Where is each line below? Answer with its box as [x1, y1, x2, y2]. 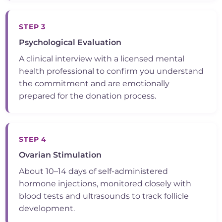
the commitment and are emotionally [19, 79, 170, 89]
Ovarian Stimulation [19, 150, 102, 160]
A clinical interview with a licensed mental [19, 54, 185, 64]
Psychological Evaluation [19, 38, 122, 48]
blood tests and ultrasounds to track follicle [19, 191, 189, 201]
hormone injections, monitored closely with [19, 179, 192, 189]
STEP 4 [19, 135, 47, 144]
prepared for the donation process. [19, 91, 157, 101]
